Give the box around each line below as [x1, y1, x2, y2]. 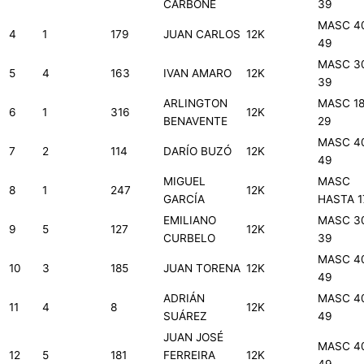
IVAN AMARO [163, 67, 232, 80]
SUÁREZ [163, 310, 207, 323]
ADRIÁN [163, 292, 205, 305]
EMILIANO [163, 214, 216, 227]
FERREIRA [163, 349, 215, 362]
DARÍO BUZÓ [163, 145, 232, 158]
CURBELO [163, 232, 215, 245]
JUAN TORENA [163, 262, 240, 275]
